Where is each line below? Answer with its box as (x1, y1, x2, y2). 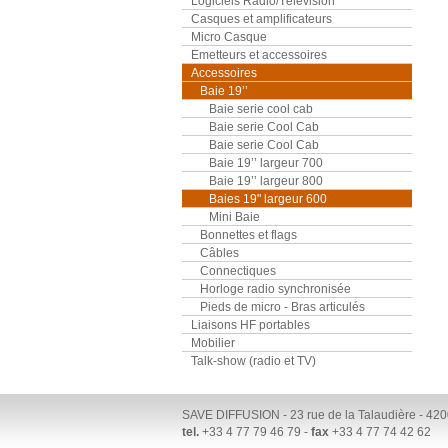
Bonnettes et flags (200, 228, 297, 241)
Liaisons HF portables (191, 318, 310, 331)
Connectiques (200, 264, 276, 277)
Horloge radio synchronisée (200, 282, 351, 295)
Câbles (200, 246, 239, 259)
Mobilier (191, 336, 235, 349)
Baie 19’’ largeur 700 (209, 156, 323, 169)
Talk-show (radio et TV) (191, 354, 316, 367)
